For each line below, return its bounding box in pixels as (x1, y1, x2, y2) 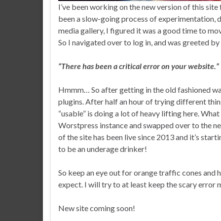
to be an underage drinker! (58, 144, 147, 153)
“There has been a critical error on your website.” (58, 61, 219, 71)
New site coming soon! (58, 203, 135, 213)
